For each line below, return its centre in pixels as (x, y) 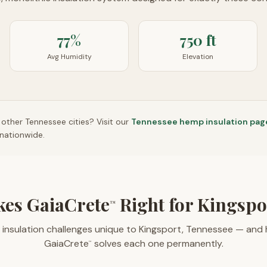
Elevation (198, 57)
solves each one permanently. (157, 243)
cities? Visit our (97, 122)
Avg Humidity (69, 57)
